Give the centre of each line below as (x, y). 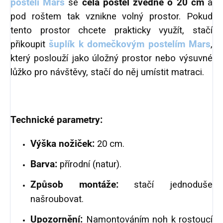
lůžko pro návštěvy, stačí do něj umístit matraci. (107, 72)
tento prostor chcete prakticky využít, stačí (111, 31)
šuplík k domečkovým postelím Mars (130, 45)
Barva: (44, 165)
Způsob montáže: (74, 185)
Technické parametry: (56, 120)
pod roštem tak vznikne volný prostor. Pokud (111, 17)
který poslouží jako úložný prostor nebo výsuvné (111, 58)
